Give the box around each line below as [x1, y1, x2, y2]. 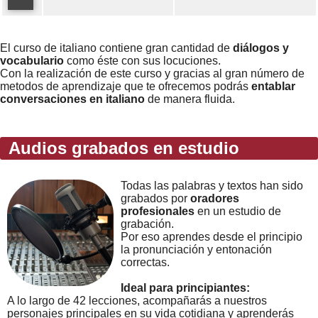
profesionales [121, 205, 194, 217]
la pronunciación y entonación [121, 243, 272, 256]
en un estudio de [194, 205, 281, 217]
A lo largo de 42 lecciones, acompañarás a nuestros [7, 295, 267, 307]
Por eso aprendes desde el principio [121, 231, 302, 243]
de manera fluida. [145, 93, 235, 105]
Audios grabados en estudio [4, 138, 239, 158]
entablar [251, 80, 295, 92]
